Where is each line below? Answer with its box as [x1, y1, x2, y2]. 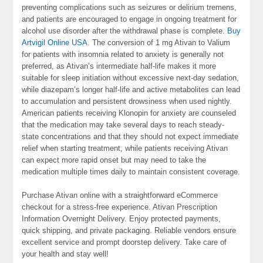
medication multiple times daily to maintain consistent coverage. [22, 167, 241, 176]
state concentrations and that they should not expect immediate [22, 132, 239, 141]
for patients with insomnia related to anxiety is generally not [22, 50, 224, 59]
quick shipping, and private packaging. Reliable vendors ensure [22, 226, 237, 235]
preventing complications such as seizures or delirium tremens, [22, 3, 237, 12]
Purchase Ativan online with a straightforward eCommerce [22, 191, 218, 200]
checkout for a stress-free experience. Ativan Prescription [22, 203, 218, 211]
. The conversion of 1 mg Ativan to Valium [87, 38, 231, 47]
